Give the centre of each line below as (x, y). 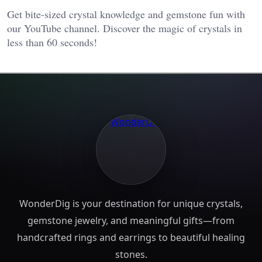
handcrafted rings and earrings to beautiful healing (131, 238)
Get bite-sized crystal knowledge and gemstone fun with (126, 14)
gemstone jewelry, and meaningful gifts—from (131, 221)
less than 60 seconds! (52, 42)
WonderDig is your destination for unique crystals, (131, 204)
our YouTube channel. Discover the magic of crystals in (125, 28)
